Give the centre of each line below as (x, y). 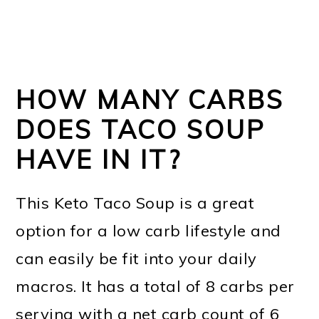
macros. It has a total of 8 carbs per (155, 287)
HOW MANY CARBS (150, 100)
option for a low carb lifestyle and (148, 231)
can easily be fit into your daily (136, 259)
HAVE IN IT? (99, 159)
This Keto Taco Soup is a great (135, 203)
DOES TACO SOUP (141, 130)
